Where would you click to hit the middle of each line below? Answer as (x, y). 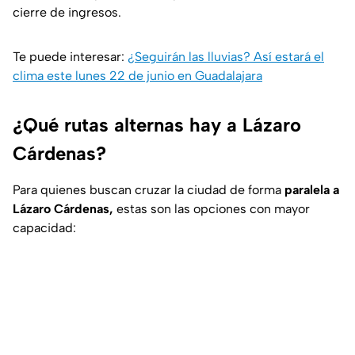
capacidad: (44, 228)
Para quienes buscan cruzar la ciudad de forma (149, 190)
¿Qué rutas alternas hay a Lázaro (157, 125)
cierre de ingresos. (67, 13)
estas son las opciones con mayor (212, 209)
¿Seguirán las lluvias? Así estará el (226, 57)
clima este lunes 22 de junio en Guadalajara (137, 76)
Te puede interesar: (70, 57)
